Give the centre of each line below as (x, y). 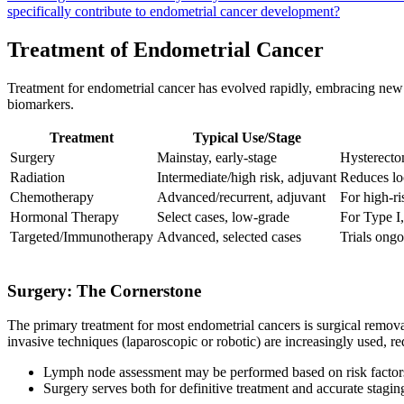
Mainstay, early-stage (217, 157)
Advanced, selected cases (229, 236)
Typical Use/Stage (247, 137)
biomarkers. (41, 104)
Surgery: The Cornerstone (104, 290)
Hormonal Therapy (64, 216)
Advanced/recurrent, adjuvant (241, 197)
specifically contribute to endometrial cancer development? (174, 11)
